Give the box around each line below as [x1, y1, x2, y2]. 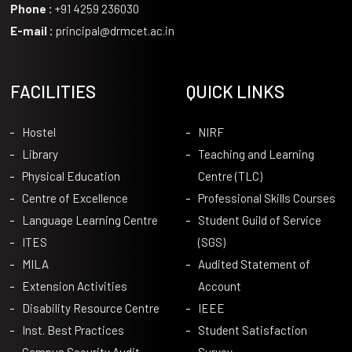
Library [21, 146, 58, 161]
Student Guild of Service [197, 212, 321, 227]
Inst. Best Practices [21, 322, 124, 337]
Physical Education [21, 168, 120, 183]
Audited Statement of [197, 256, 310, 271]
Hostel [21, 124, 56, 139]
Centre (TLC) [197, 168, 262, 183]
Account [197, 278, 241, 293]
